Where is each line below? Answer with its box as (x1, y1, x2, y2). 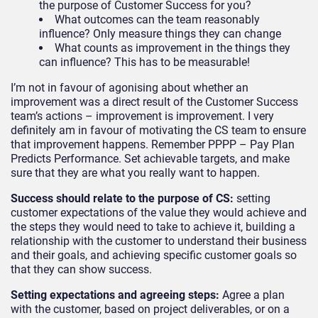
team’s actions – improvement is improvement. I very (11, 109, 274, 124)
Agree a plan (222, 288, 285, 302)
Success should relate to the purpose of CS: (11, 192, 236, 206)
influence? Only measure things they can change (39, 27, 281, 41)
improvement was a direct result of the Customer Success (11, 95, 298, 109)
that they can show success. (11, 263, 152, 277)
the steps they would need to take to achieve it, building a (11, 220, 295, 234)
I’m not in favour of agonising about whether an (11, 81, 248, 95)
